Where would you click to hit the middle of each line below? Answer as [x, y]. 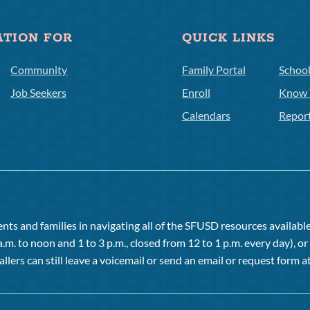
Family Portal [213, 69]
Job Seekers [39, 92]
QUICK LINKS [228, 38]
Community [39, 69]
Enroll [196, 92]
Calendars [206, 115]
